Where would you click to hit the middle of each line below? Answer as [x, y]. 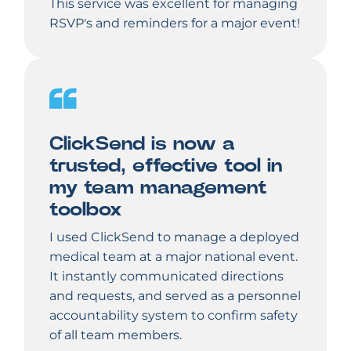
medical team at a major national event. [174, 257]
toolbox [86, 210]
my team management [158, 188]
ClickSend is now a [142, 144]
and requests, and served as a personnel [175, 296]
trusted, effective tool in [166, 166]
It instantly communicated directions [166, 276]
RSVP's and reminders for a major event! [175, 23]
